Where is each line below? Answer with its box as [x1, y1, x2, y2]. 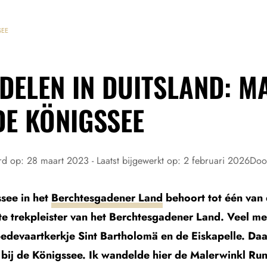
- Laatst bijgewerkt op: [92, 154, 184, 167]
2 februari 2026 [184, 154, 250, 167]
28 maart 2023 [27, 154, 92, 167]
